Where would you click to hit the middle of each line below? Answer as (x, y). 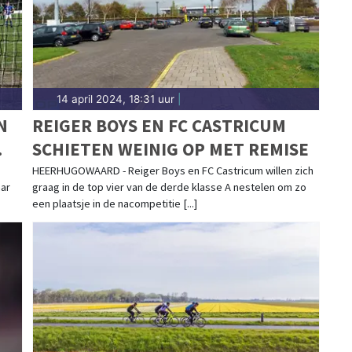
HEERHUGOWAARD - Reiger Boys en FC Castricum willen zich (172, 170)
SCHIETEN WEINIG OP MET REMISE (170, 148)
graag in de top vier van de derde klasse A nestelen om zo (169, 187)
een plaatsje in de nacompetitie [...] (114, 203)
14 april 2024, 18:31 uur (115, 99)
